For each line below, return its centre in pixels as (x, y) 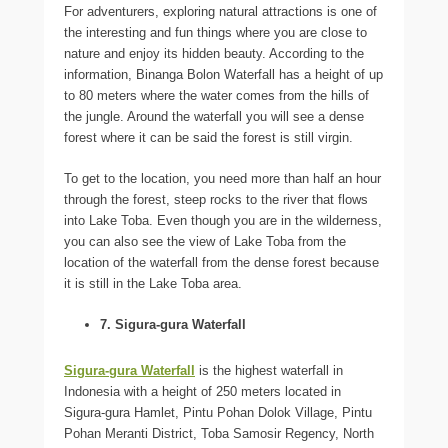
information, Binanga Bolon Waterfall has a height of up (223, 75)
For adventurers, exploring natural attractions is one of (220, 12)
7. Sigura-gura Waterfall (173, 325)
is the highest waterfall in (269, 371)
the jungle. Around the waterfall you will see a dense (214, 117)
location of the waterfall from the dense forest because (221, 263)
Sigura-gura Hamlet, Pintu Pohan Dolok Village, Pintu (218, 413)
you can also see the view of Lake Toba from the (205, 242)
